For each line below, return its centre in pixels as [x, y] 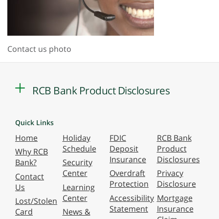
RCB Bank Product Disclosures [101, 90]
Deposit [124, 148]
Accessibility [132, 198]
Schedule [79, 148]
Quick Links [34, 122]
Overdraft [127, 173]
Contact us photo [39, 49]
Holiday [76, 138]
